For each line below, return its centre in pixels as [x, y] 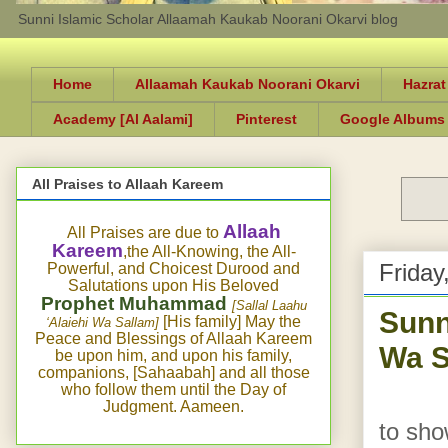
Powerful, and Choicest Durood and [173, 268]
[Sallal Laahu [269, 305]
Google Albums [392, 119]
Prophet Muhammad [133, 303]
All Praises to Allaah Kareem [127, 183]
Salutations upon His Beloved [173, 285]
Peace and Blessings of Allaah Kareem [173, 338]
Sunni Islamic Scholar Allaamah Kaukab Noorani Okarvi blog [208, 19]
